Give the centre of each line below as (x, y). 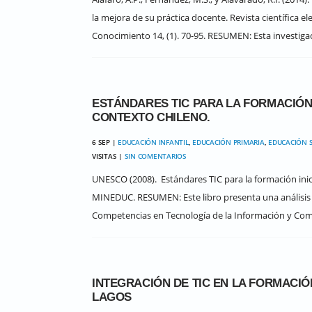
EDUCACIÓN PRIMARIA (228, 142)
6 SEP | (105, 142)
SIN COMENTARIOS (155, 156)
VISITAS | (108, 156)
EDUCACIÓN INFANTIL (153, 142)
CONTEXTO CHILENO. (151, 117)
